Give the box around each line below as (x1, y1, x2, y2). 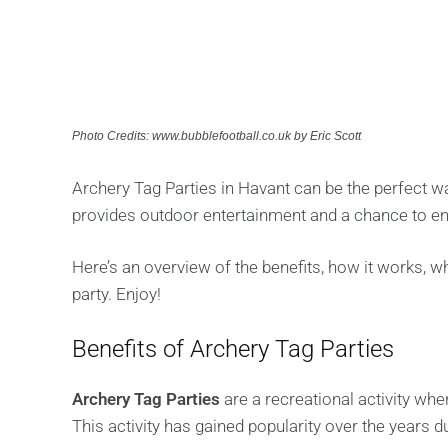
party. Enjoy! (72, 284, 161, 304)
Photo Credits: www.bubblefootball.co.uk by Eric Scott (72, 129, 361, 143)
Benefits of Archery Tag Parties (72, 335, 394, 363)
